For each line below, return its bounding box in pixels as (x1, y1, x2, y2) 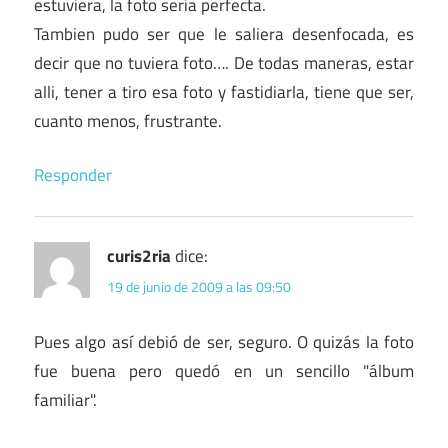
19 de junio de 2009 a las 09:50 (107, 276, 291, 298)
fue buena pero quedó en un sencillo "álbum (34, 358, 414, 385)
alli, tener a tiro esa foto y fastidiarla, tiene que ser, (34, 78, 414, 105)
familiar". (34, 387, 97, 414)
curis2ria (107, 243, 171, 270)
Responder (34, 162, 112, 189)
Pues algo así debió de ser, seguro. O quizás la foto (34, 329, 414, 356)
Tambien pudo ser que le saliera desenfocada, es (34, 20, 414, 47)
